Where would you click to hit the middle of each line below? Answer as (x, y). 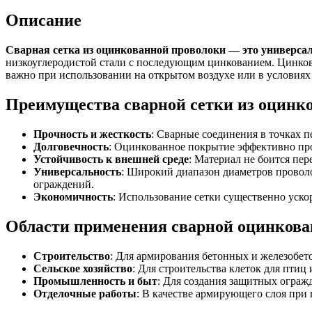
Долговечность (71, 146)
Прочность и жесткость (92, 134)
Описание (44, 21)
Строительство (72, 256)
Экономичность (73, 196)
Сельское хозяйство (83, 268)
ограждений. (64, 184)
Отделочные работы (85, 293)
